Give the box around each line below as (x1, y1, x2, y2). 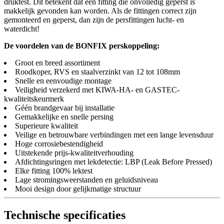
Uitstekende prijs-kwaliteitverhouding (15, 148, 133, 157)
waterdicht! (4, 24, 39, 33)
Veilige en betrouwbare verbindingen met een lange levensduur (15, 130, 213, 139)
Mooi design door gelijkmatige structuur (15, 184, 141, 193)
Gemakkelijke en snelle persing (15, 112, 113, 121)
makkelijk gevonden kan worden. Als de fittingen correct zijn (4, 6, 196, 15)
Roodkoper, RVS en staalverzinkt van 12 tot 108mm (15, 67, 180, 76)
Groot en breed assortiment (15, 58, 100, 67)
